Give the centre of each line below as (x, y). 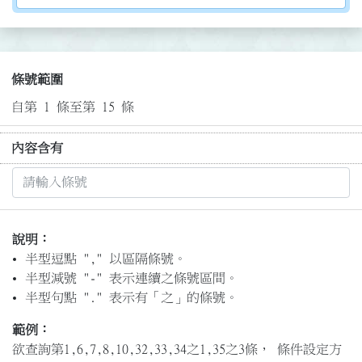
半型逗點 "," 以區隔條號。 (106, 259)
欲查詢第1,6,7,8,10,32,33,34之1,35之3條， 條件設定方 (177, 349)
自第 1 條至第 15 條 (72, 107)
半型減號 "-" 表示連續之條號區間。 (132, 278)
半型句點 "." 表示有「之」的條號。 (132, 298)
